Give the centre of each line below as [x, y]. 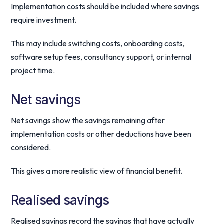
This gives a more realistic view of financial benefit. [97, 171]
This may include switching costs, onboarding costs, [98, 43]
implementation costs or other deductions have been [101, 134]
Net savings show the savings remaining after [88, 120]
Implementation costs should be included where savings [105, 6]
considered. [31, 147]
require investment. [44, 20]
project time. [33, 70]
